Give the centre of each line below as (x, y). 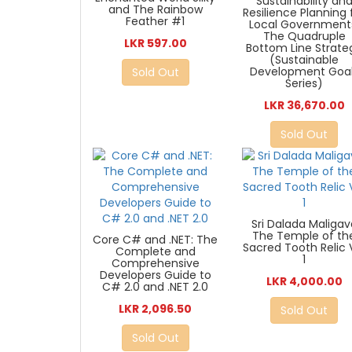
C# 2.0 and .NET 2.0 (156, 287)
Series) (304, 84)
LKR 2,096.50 (156, 309)
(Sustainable (304, 60)
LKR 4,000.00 (304, 282)
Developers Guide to (155, 275)
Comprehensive (155, 264)
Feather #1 (156, 21)
